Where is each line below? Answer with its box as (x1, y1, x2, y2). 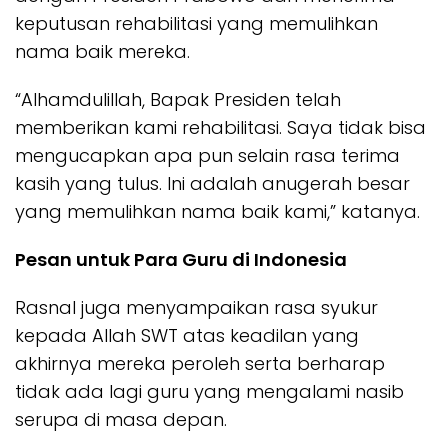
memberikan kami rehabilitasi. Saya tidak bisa (15, 114, 426, 140)
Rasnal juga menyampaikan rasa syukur (15, 294, 378, 320)
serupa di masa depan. (15, 406, 227, 432)
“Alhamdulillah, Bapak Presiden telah (15, 86, 341, 112)
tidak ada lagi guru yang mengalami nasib (15, 378, 404, 404)
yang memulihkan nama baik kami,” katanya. (15, 198, 420, 224)
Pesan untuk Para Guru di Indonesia (15, 246, 347, 272)
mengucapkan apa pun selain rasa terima (15, 142, 400, 168)
